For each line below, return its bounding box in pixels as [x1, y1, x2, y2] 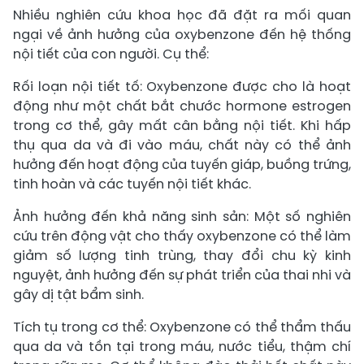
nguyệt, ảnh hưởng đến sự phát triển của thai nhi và [13, 265, 351, 284]
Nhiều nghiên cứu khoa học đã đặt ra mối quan [13, 5, 351, 24]
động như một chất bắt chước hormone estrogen [13, 96, 351, 115]
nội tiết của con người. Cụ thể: [13, 44, 209, 63]
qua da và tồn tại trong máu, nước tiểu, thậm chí [13, 336, 351, 356]
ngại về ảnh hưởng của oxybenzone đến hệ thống [13, 24, 351, 44]
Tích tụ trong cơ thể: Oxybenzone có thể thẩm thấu [13, 317, 351, 336]
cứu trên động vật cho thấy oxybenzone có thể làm [13, 226, 351, 245]
